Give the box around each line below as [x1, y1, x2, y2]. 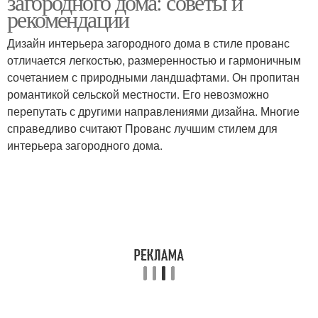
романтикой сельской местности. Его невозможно [7, 86, 269, 102]
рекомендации [7, 4, 129, 34]
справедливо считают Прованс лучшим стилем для [7, 120, 278, 136]
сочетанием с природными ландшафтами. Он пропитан [7, 69, 300, 85]
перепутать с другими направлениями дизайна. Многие [7, 103, 300, 119]
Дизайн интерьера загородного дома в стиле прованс [7, 35, 290, 51]
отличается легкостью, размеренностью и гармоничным [7, 52, 301, 68]
